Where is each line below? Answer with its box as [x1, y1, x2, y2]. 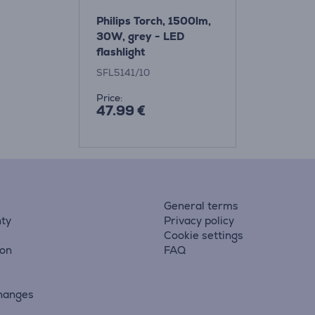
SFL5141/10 [96, 67, 150, 79]
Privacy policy [163, 214, 234, 227]
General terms [163, 199, 238, 212]
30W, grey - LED [96, 30, 184, 43]
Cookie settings [163, 229, 243, 242]
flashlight [96, 45, 145, 58]
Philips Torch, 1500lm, [96, 14, 211, 27]
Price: [96, 91, 122, 104]
